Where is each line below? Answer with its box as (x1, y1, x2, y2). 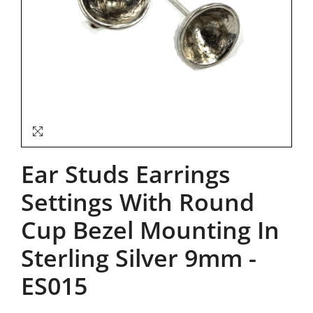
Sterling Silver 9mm (21, 242, 242, 274)
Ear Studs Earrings (21, 158, 231, 190)
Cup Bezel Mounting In (21, 214, 279, 246)
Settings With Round (21, 186, 254, 218)
